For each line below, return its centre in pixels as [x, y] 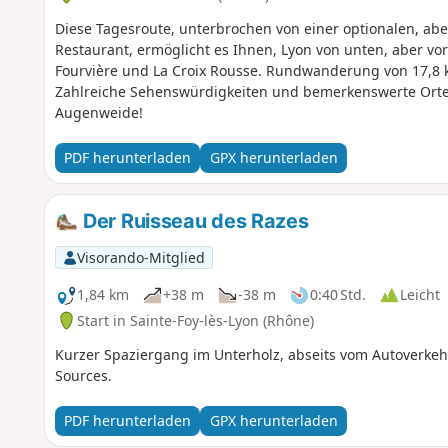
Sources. [83, 375]
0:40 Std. [337, 295]
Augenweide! [98, 112]
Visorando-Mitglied [140, 257]
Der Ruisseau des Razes [193, 220]
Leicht [419, 295]
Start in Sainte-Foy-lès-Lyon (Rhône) [195, 320]
